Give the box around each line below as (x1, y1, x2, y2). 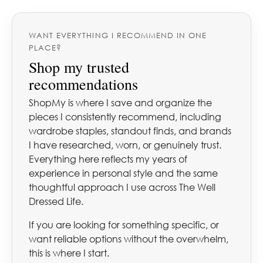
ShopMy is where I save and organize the (29, 97, 212, 109)
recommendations (29, 74, 138, 95)
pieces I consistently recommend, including (29, 111, 221, 123)
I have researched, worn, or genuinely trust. (29, 139, 221, 151)
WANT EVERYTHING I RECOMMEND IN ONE (29, 31, 207, 41)
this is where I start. (29, 247, 109, 259)
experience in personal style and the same (29, 167, 218, 180)
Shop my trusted (29, 57, 129, 77)
